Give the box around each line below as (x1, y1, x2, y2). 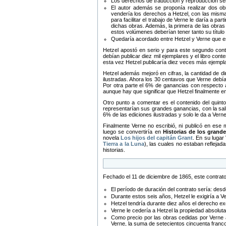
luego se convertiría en (103, 129, 163, 135)
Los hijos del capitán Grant (121, 135, 193, 141)
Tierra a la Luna (103, 141, 144, 147)
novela (103, 135, 121, 141)
